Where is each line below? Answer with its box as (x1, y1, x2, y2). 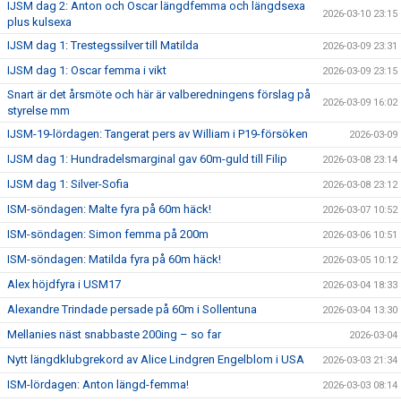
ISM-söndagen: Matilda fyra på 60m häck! (7, 252, 221, 266)
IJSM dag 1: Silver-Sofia (7, 176, 129, 191)
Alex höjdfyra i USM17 (7, 277, 121, 291)
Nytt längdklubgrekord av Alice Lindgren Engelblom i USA (7, 352, 304, 366)
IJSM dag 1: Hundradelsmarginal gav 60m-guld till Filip (7, 151, 287, 166)
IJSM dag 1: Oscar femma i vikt (7, 63, 166, 77)
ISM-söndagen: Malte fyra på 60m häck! (7, 201, 211, 216)
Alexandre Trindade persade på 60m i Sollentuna (7, 302, 257, 316)
